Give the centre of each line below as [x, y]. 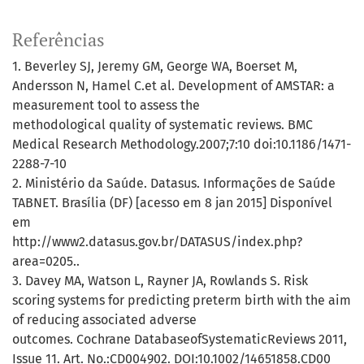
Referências [58, 40]
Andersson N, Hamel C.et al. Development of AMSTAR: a [173, 86]
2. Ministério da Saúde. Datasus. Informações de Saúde [174, 184]
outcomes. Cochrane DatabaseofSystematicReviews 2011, [180, 340]
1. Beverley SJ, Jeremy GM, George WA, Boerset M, [155, 67]
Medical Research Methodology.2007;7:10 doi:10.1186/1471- [182, 145]
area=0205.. [46, 262]
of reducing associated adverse [104, 320]
